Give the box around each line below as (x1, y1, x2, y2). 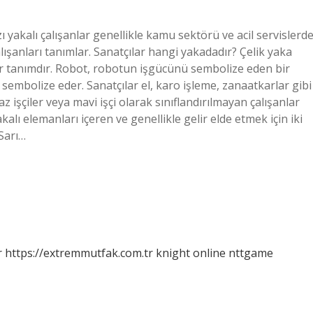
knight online (156, 245, 226, 261)
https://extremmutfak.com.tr (5, 245, 153, 261)
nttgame (228, 245, 273, 261)
